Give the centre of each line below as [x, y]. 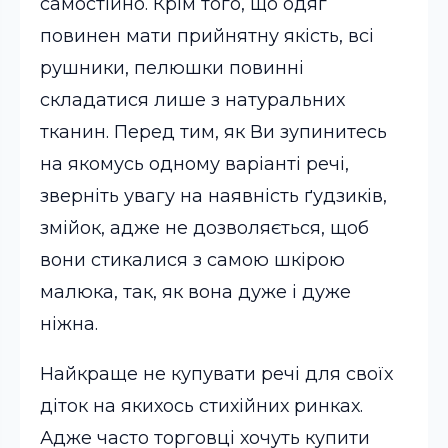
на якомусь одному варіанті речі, [194, 164]
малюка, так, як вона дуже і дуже [195, 292]
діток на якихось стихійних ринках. [201, 406]
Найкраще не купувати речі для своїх [216, 374]
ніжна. [69, 324]
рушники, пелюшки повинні [172, 68]
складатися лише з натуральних [192, 100]
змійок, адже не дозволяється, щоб [204, 228]
